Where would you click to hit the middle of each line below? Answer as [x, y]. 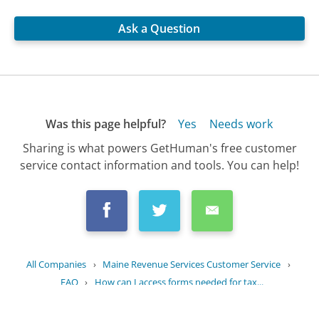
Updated [132, 309]
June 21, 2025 [179, 309]
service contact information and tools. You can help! [159, 165]
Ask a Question [159, 29]
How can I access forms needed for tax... [179, 282]
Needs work [241, 124]
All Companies [57, 264]
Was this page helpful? [105, 124]
